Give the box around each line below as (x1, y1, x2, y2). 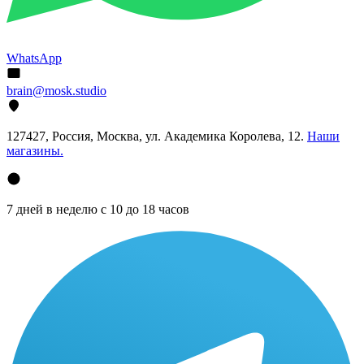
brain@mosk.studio (6, 84, 106, 98)
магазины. (6, 144, 63, 158)
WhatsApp (6, 51, 62, 66)
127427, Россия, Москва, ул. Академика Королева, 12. (6, 129, 307, 144)
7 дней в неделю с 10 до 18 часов (6, 202, 189, 217)
